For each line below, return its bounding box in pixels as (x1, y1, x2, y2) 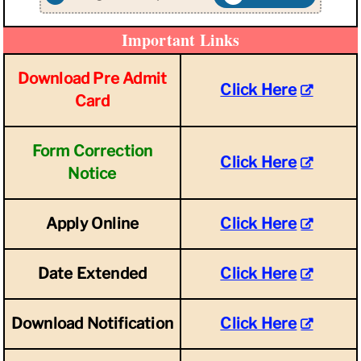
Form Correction (31, 142, 153, 160)
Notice (68, 164, 117, 183)
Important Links (121, 28, 240, 52)
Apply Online (45, 214, 139, 233)
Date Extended (37, 264, 147, 283)
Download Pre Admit (17, 69, 168, 88)
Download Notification (10, 314, 174, 333)
